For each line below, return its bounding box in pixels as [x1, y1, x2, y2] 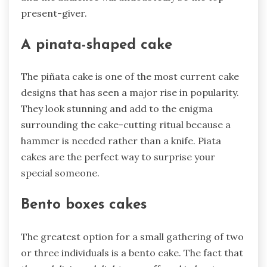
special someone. [21, 167, 100, 179]
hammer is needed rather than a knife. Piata [21, 135, 221, 147]
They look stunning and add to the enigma [21, 103, 213, 115]
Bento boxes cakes [21, 198, 147, 213]
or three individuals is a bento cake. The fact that [21, 247, 243, 259]
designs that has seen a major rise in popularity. [21, 86, 239, 99]
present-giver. [21, 7, 87, 19]
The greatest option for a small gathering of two [21, 231, 244, 243]
